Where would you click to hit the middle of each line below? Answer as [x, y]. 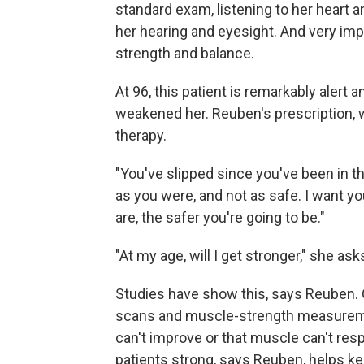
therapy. [141, 135]
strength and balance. [185, 53]
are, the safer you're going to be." [220, 217]
